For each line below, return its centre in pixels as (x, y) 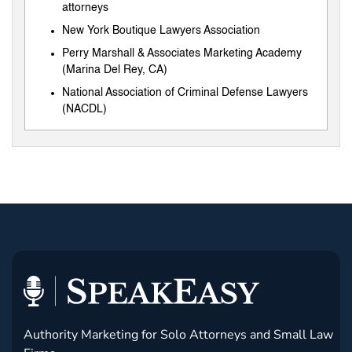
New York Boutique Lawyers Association (161, 30)
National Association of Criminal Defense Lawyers (185, 92)
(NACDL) (84, 109)
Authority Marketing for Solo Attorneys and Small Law (178, 335)
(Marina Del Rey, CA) (115, 70)
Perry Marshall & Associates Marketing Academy (182, 53)
